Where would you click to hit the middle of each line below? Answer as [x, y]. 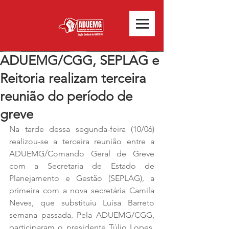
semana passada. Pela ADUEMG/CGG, [82, 215]
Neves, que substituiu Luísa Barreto [82, 203]
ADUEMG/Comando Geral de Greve [82, 154]
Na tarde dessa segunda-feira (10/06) [82, 129]
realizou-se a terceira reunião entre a [82, 141]
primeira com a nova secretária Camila [82, 190]
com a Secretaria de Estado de [82, 166]
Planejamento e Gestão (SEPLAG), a [82, 178]
